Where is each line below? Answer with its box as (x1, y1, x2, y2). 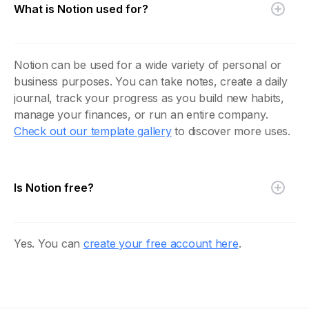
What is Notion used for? (14, 1, 148, 16)
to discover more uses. (171, 123, 290, 138)
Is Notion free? (14, 180, 94, 195)
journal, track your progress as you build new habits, (14, 90, 284, 105)
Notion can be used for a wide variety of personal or (14, 57, 281, 72)
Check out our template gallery (14, 123, 172, 138)
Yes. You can (14, 236, 83, 250)
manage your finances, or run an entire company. (14, 107, 268, 121)
